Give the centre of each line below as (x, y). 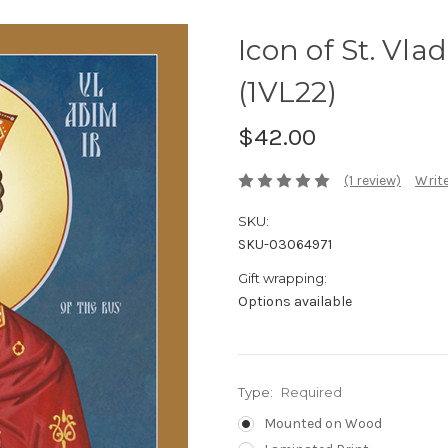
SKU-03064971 (285, 245)
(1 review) (372, 181)
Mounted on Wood (322, 424)
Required (311, 392)
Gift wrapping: (282, 278)
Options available (295, 302)
